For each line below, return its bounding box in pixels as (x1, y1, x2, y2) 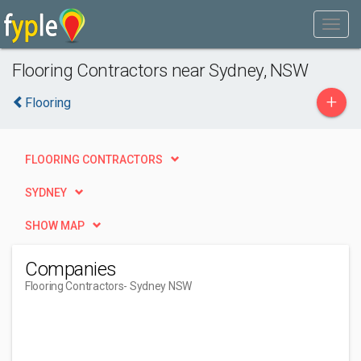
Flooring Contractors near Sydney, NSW (12, 60, 309, 81)
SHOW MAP (25, 219, 85, 232)
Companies (25, 258, 117, 280)
